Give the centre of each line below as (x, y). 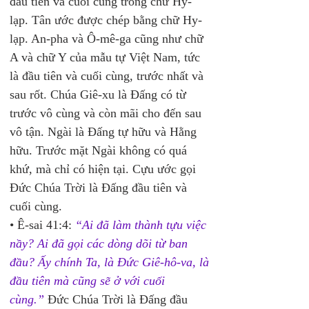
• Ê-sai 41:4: (42, 225)
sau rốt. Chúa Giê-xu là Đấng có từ (100, 94)
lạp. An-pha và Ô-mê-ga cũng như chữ (108, 39)
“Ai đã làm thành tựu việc (142, 225)
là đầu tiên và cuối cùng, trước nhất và (108, 76)
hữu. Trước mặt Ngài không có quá (100, 150)
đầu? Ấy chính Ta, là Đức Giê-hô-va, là (111, 262)
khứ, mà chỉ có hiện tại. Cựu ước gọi (104, 169)
